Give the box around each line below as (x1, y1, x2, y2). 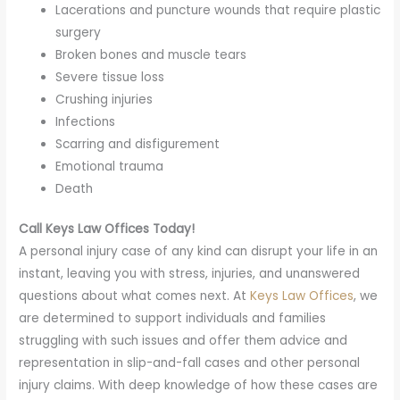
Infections (55, 112, 116, 130)
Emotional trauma (55, 157, 164, 175)
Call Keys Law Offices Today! (19, 221, 196, 238)
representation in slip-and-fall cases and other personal (19, 354, 361, 372)
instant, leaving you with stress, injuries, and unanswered (19, 265, 361, 283)
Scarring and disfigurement (55, 135, 221, 153)
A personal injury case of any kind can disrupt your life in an (19, 243, 379, 261)
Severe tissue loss (55, 68, 165, 86)
